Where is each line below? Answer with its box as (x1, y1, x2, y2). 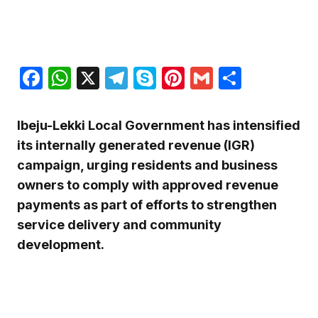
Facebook (43, 64, 148, 92)
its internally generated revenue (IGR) (17, 138, 255, 153)
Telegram (128, 64, 229, 92)
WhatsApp (71, 64, 181, 92)
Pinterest (185, 64, 280, 92)
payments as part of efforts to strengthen (17, 197, 277, 213)
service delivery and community (17, 217, 221, 233)
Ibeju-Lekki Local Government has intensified (17, 118, 300, 133)
